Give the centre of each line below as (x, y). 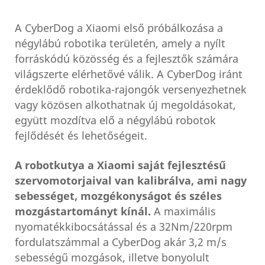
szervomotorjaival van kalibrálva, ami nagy (131, 181)
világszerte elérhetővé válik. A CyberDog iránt (129, 75)
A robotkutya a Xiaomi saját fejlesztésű (120, 166)
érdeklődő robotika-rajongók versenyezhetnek (131, 90)
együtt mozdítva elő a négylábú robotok (115, 121)
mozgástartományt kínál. (83, 212)
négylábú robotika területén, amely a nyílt (120, 44)
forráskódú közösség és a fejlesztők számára (127, 59)
